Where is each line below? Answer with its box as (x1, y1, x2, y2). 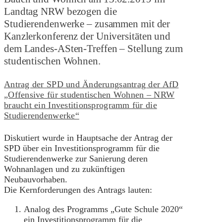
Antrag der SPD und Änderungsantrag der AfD (4, 79, 179, 90)
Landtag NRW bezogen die (4, 5, 117, 18)
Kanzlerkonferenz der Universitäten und (4, 30, 170, 43)
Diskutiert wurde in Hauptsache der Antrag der (4, 133, 172, 143)
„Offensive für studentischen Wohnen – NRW (4, 90, 175, 100)
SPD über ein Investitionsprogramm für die (4, 143, 160, 153)
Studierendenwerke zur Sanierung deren (4, 154, 148, 164)
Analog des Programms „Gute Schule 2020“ (24, 204, 183, 214)
